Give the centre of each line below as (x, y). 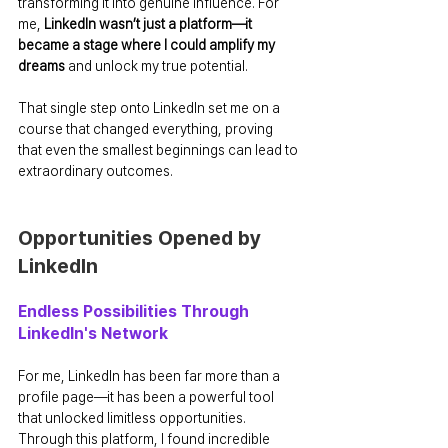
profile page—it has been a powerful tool (147, 396)
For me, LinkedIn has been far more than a (150, 375)
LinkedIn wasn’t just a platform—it (149, 23)
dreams (41, 65)
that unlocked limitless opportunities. (133, 417)
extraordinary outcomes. (95, 170)
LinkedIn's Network (93, 333)
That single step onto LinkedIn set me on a (150, 107)
